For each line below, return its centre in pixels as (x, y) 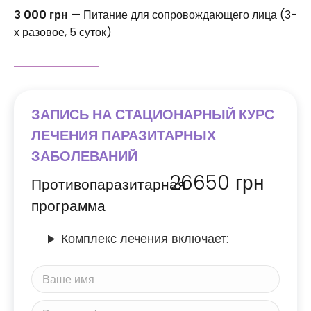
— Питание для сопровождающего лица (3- (183, 15)
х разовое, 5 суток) (63, 33)
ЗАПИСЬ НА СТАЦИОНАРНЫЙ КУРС (153, 115)
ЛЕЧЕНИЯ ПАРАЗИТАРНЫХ (124, 136)
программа (68, 206)
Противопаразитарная (108, 185)
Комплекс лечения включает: (145, 239)
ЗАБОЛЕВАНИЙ (84, 157)
